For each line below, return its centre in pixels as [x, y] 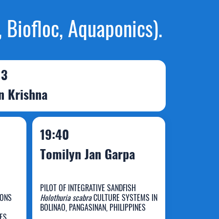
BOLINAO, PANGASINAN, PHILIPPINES [93, 207]
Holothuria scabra [66, 197]
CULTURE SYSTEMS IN [124, 197]
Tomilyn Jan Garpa [87, 154]
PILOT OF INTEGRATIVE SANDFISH [88, 188]
